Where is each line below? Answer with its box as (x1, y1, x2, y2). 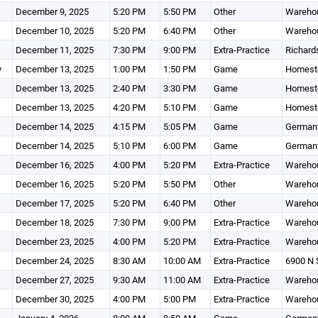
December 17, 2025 (15, 197, 94, 209)
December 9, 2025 (15, 5, 89, 18)
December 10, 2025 (15, 24, 94, 37)
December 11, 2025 (15, 43, 94, 56)
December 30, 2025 (15, 292, 94, 305)
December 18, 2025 (15, 216, 94, 229)
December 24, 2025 (15, 254, 94, 267)
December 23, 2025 (15, 235, 94, 248)
